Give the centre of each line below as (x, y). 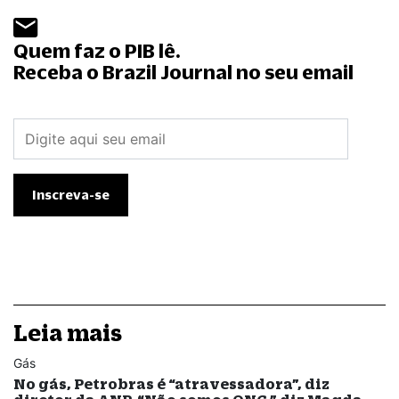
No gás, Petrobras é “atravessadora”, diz (171, 384)
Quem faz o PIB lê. (97, 51)
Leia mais (68, 333)
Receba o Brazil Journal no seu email (183, 72)
